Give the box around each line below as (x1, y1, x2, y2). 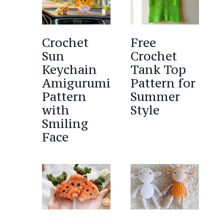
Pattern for (130, 75, 196, 91)
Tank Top (130, 62, 186, 78)
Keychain (42, 62, 97, 78)
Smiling (42, 116, 89, 132)
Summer (130, 89, 180, 105)
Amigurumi (42, 75, 111, 91)
